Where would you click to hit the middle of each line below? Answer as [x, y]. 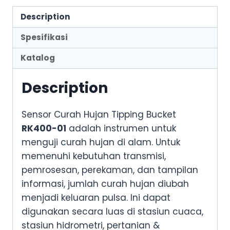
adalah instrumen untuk [121, 129]
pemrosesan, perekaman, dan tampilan [110, 170]
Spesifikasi [44, 37]
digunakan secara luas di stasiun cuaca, [112, 212]
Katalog [38, 58]
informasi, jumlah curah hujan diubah [105, 184]
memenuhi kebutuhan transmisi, [94, 156]
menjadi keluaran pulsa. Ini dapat [96, 198]
